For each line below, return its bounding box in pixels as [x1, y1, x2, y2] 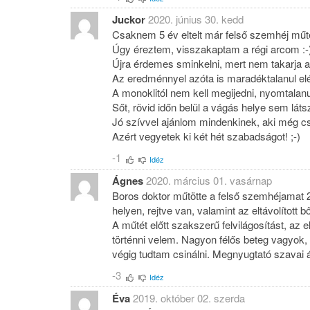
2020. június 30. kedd [148, 11, 244, 26]
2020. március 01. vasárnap [146, 172, 272, 188]
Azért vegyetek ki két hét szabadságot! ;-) [112, 128, 300, 143]
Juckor [112, 11, 145, 27]
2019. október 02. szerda [133, 290, 245, 305]
